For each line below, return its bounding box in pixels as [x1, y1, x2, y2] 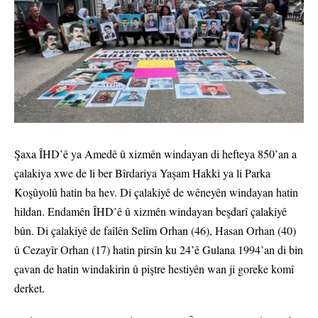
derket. [14, 280, 45, 296]
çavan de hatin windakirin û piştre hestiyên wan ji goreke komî [14, 261, 294, 277]
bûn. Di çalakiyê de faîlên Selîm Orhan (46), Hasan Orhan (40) [14, 223, 296, 238]
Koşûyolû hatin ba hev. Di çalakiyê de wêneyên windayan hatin [14, 185, 298, 200]
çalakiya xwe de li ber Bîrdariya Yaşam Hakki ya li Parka [14, 165, 270, 181]
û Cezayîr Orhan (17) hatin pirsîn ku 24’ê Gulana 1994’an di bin [14, 242, 303, 258]
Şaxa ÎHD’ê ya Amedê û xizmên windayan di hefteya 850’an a [14, 146, 297, 162]
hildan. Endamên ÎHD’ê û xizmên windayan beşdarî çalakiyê [14, 204, 287, 219]
